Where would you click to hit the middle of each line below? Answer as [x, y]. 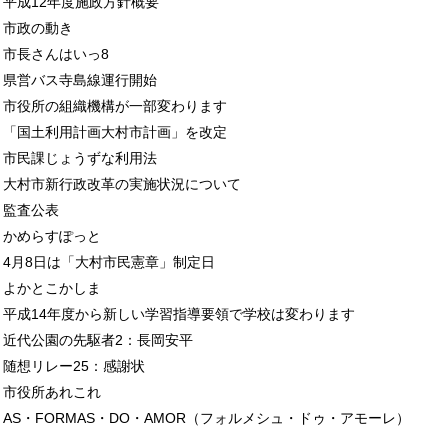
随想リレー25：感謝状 [73, 366]
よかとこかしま [51, 288]
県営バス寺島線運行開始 [79, 80]
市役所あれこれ [51, 392]
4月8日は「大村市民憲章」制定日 [108, 262]
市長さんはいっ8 [55, 54]
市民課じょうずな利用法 [79, 158]
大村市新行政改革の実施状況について [121, 184]
